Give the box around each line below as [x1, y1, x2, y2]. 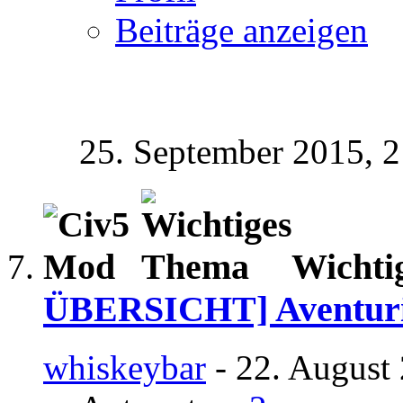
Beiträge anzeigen [115, 11, 368, 50]
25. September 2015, [79, 132, 382, 172]
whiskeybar [43, 347, 206, 387]
